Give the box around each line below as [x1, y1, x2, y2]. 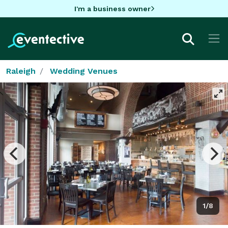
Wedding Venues [50, 66, 118, 76]
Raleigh [6, 66, 36, 76]
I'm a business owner [74, 4, 151, 13]
